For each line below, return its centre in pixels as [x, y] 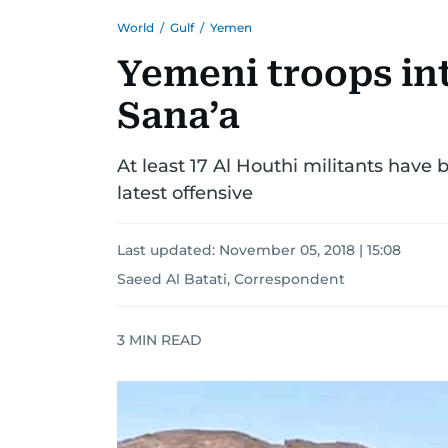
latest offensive [185, 193]
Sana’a [178, 116]
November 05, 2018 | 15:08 [310, 250]
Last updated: [168, 250]
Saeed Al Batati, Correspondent [231, 279]
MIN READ [163, 339]
